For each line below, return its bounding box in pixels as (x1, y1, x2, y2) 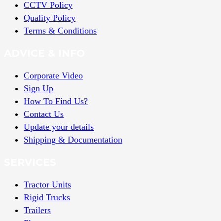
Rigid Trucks (24, 192, 70, 203)
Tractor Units (24, 180, 71, 190)
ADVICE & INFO (4, 47, 85, 60)
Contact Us (24, 109, 64, 119)
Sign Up (24, 83, 53, 94)
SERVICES (4, 156, 56, 169)
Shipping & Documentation (24, 135, 122, 145)
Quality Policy (24, 13, 75, 23)
